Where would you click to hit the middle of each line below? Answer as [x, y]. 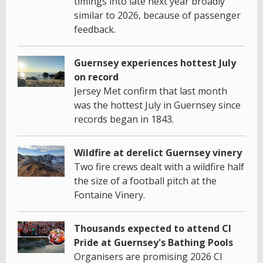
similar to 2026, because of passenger [157, 16]
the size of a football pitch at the [145, 181]
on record [96, 77]
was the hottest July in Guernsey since [157, 105]
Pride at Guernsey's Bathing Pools [154, 243]
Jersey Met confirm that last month [151, 91]
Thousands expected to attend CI [153, 229]
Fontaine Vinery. [109, 195]
